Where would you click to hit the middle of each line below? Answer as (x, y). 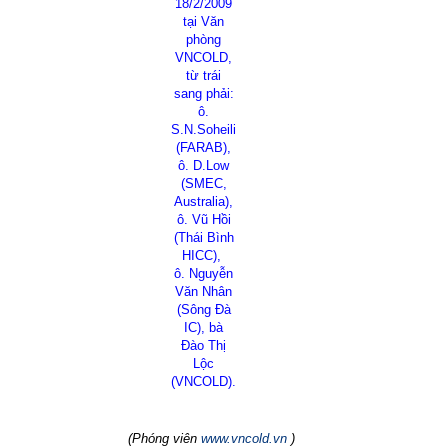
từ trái (203, 75)
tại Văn (203, 21)
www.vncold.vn (244, 438)
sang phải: (203, 93)
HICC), (201, 255)
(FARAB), (203, 147)
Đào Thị (203, 345)
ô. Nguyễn (203, 273)
